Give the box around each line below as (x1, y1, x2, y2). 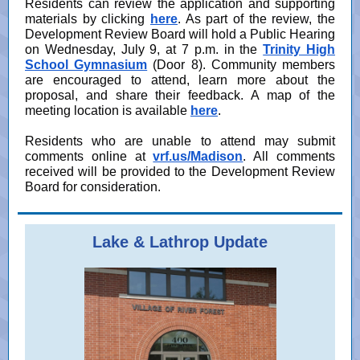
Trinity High (263, 43, 336, 56)
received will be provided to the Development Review (25, 165, 335, 178)
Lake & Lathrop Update (92, 233, 268, 251)
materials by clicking (25, 12, 145, 26)
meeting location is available (25, 104, 190, 117)
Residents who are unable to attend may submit (25, 134, 335, 148)
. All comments (243, 149, 336, 163)
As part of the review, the (185, 12, 336, 26)
